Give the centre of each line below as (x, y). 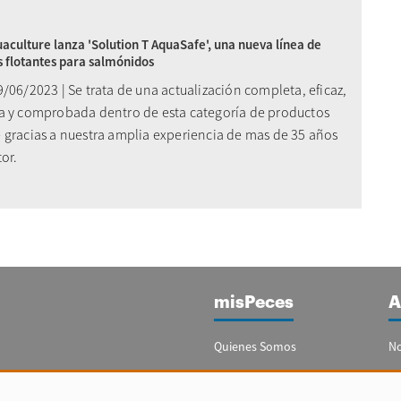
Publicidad (242, 375)
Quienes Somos (255, 346)
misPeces (254, 302)
